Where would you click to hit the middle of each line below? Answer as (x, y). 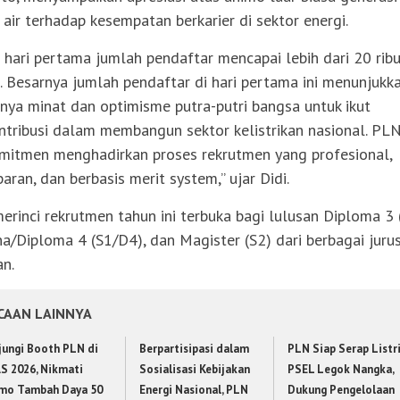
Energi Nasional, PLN (194, 389)
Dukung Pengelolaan (341, 389)
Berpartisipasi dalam (195, 348)
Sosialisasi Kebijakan (195, 369)
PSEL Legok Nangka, (340, 369)
